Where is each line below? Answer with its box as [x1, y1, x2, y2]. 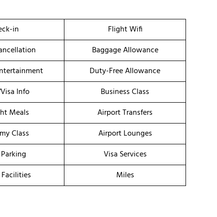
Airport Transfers [97, 107, 153, 120]
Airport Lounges [98, 127, 152, 140]
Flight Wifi [108, 23, 142, 36]
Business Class [101, 86, 149, 99]
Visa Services [103, 148, 147, 161]
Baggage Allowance [92, 44, 158, 57]
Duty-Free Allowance [90, 65, 160, 78]
